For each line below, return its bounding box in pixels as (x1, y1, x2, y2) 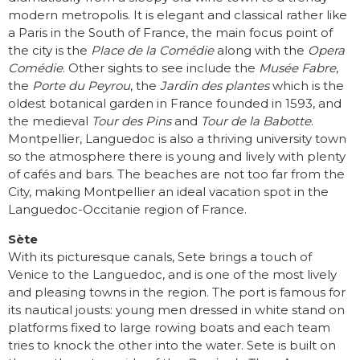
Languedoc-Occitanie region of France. (8, 202, 247, 218)
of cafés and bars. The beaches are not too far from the (8, 166, 345, 182)
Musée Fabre (259, 60, 336, 76)
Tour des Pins (92, 113, 171, 129)
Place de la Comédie (91, 43, 217, 59)
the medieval (8, 113, 92, 129)
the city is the (8, 43, 91, 59)
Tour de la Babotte (201, 113, 311, 129)
